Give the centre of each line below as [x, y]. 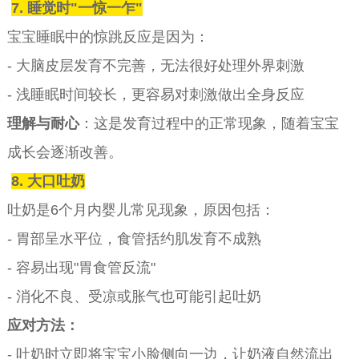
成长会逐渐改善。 [65, 152]
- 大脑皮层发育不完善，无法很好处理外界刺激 [155, 65]
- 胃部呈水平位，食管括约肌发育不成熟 [134, 238]
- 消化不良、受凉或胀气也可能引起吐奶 [134, 296]
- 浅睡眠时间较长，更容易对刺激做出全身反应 [155, 94]
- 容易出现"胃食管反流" [81, 267]
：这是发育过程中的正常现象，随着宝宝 [209, 123]
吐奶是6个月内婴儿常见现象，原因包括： [141, 210]
